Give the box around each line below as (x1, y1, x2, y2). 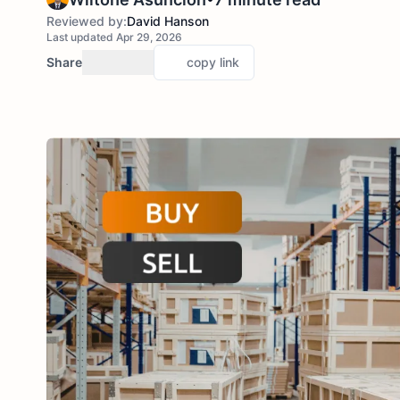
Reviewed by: (46, 13, 127, 29)
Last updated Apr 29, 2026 (46, 30, 182, 44)
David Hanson (127, 13, 209, 29)
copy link (187, 54, 239, 70)
